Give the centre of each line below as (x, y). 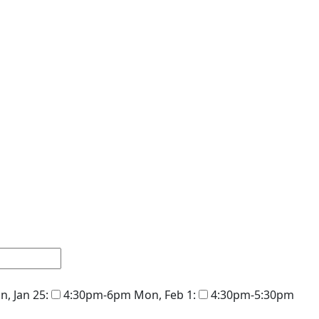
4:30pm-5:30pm (251, 295)
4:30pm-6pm (96, 295)
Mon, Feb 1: (165, 295)
